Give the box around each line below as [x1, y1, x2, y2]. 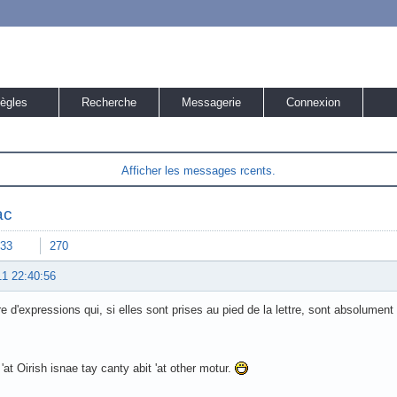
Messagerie [182, 96, 241, 109]
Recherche [82, 96, 136, 109]
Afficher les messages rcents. [121, 164, 276, 177]
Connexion [286, 96, 340, 109]
